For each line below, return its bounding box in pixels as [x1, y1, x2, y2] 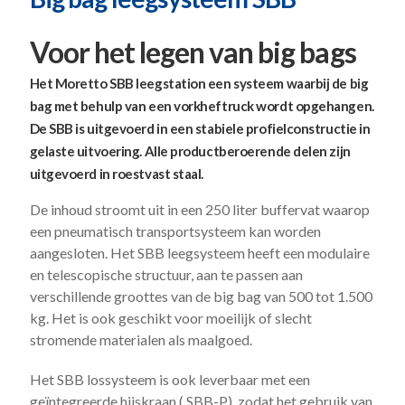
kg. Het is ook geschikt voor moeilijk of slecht [29, 308, 312, 326]
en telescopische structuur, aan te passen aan [29, 265, 303, 283]
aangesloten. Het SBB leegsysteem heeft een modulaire [29, 243, 370, 261]
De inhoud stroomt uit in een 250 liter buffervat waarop [29, 200, 370, 218]
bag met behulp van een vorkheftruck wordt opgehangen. [29, 97, 374, 114]
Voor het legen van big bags [29, 33, 356, 70]
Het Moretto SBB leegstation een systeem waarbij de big [29, 74, 369, 91]
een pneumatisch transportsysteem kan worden [29, 221, 321, 240]
